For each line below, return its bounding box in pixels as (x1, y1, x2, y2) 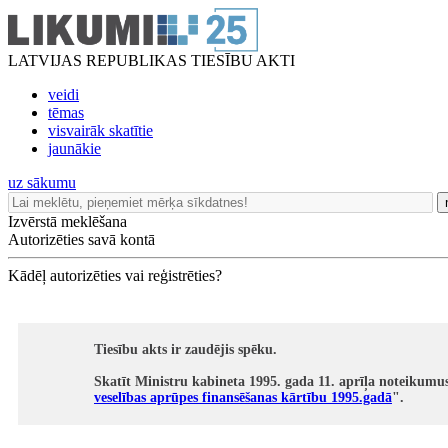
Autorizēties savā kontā (8, 231, 155, 248)
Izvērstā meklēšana (8, 213, 127, 230)
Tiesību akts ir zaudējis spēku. (94, 342, 277, 357)
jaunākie (48, 140, 101, 157)
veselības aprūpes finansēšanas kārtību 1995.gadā (94, 390, 392, 405)
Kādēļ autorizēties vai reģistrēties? (8, 267, 222, 284)
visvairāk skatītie (48, 122, 153, 139)
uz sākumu (8, 174, 76, 191)
